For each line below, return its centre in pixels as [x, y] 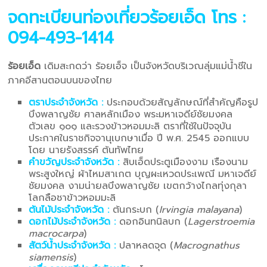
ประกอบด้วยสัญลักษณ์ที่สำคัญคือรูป [181, 103]
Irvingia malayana [199, 210]
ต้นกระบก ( [134, 210]
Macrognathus [207, 246]
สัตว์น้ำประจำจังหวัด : [72, 246]
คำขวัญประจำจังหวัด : [74, 162]
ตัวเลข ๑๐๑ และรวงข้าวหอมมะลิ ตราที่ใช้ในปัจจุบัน [130, 127]
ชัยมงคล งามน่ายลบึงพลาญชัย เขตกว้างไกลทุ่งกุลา [138, 186]
